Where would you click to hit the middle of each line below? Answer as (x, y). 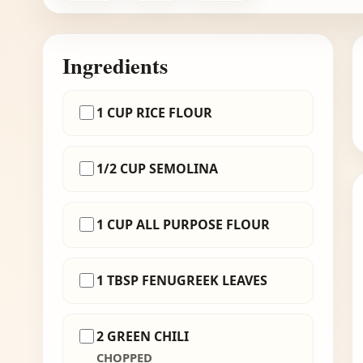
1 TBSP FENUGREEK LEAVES (182, 281)
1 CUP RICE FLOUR (154, 113)
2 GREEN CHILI (143, 337)
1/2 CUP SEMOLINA (157, 169)
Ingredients (115, 66)
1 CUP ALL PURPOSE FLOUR (183, 225)
